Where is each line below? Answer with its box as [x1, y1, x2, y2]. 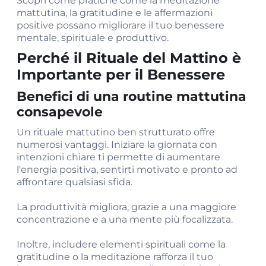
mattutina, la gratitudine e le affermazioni [17, 7, 213, 18]
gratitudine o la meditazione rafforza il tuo [17, 251, 213, 262]
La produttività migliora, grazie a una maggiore [17, 201, 236, 213]
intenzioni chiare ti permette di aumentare [17, 151, 220, 163]
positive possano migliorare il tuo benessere [17, 20, 224, 31]
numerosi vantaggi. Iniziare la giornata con [17, 139, 217, 150]
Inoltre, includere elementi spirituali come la [17, 239, 226, 250]
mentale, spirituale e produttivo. [17, 32, 169, 43]
